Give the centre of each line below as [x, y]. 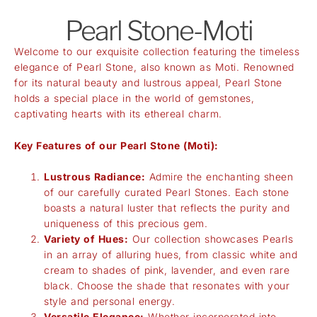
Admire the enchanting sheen [219, 177]
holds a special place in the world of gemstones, [134, 98]
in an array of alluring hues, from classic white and [171, 255]
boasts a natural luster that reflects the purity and [167, 208]
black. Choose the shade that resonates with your [167, 286]
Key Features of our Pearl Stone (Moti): [116, 145]
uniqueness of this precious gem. [126, 224]
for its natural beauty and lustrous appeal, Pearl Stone [148, 83]
